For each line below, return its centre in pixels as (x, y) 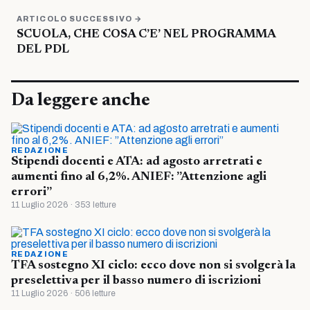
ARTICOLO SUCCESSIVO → (80, 19)
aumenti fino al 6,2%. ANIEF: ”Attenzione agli (139, 177)
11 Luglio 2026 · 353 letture (64, 205)
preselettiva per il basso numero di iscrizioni (136, 281)
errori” (31, 193)
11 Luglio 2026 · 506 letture (63, 294)
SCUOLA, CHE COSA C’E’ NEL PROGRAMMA (146, 35)
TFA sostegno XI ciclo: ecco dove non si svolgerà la (153, 266)
